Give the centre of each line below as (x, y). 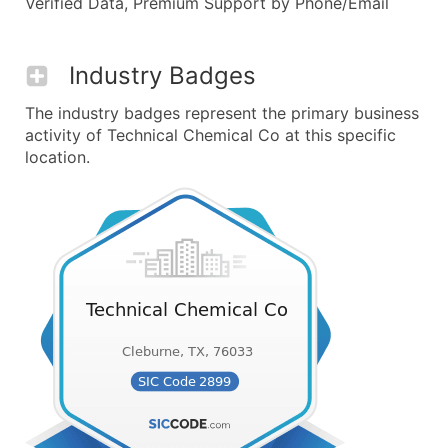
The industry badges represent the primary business (222, 113)
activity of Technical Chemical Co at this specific (210, 135)
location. (57, 157)
